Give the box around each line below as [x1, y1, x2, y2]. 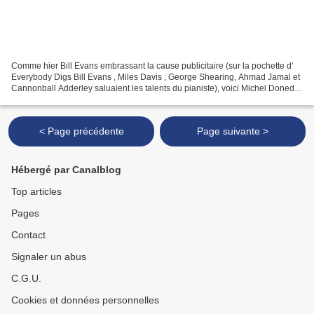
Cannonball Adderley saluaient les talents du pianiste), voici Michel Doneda [11, 83, 299, 93]
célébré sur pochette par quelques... [11, 94, 148, 104]
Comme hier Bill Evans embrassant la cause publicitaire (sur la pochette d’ [11, 60, 294, 71]
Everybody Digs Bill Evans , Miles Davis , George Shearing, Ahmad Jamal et [11, 71, 300, 82]
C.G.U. [11, 273, 41, 284]
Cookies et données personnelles [11, 294, 159, 306]
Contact [11, 229, 46, 240]
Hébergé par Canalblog [11, 164, 121, 175]
